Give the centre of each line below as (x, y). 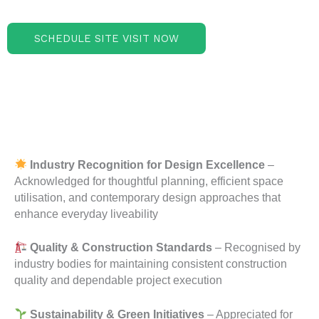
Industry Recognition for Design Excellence (147, 164)
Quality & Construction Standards (121, 248)
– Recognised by (256, 248)
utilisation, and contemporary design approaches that (147, 197)
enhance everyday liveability (86, 214)
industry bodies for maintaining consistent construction (151, 264)
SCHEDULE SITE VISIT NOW (106, 39)
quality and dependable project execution (118, 281)
